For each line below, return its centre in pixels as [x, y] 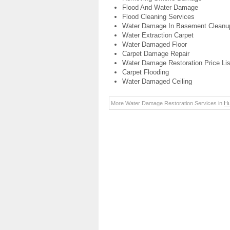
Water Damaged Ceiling [157, 81]
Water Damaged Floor [155, 44]
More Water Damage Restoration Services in [167, 103]
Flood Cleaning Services [158, 17]
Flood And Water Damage [160, 7]
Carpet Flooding [146, 72]
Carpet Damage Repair [156, 54]
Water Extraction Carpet [158, 35]
